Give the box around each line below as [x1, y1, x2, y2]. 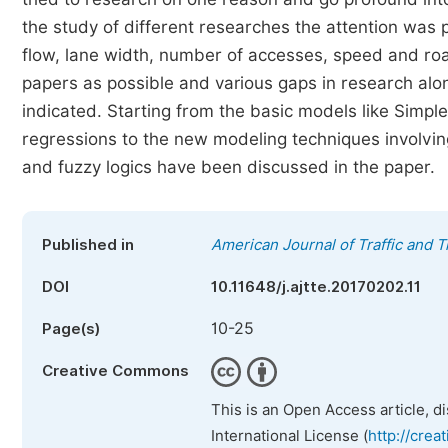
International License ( [211, 427, 368, 445]
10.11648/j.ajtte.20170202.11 [211, 278, 421, 296]
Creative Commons [42, 362, 189, 380]
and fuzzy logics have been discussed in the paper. [22, 157, 435, 177]
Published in [42, 236, 134, 254]
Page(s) [42, 320, 100, 338]
